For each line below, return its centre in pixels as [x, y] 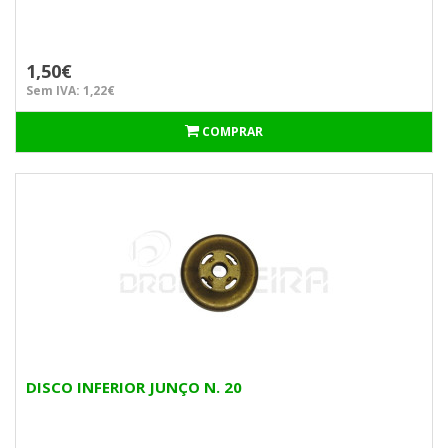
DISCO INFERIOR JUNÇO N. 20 [134, 387]
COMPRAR [232, 131]
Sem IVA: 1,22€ [70, 90]
